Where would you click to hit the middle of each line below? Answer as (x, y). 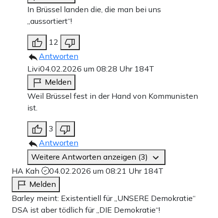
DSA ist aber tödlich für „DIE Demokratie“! (86, 209)
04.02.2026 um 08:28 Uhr (87, 68)
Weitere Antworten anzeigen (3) (91, 156)
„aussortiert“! (50, 21)
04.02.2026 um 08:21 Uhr (96, 171)
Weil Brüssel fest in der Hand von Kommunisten (113, 96)
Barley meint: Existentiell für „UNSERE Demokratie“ (104, 198)
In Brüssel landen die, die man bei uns (94, 9)
